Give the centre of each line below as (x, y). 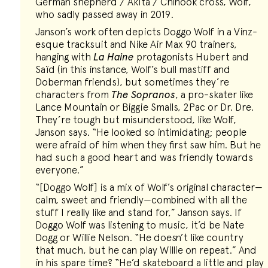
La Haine (113, 57)
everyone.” (59, 170)
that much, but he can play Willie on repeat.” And (146, 250)
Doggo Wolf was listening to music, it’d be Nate (139, 225)
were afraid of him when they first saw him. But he (148, 145)
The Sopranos (143, 95)
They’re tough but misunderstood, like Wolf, (135, 120)
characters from (73, 95)
